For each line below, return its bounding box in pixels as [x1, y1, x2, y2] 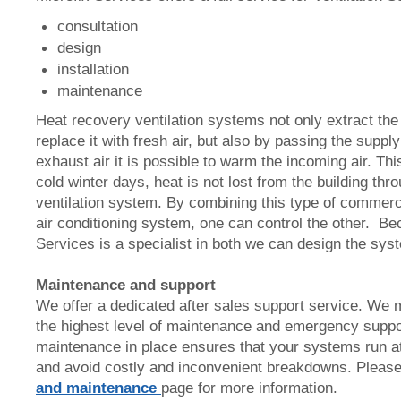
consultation [57, 17, 138, 35]
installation [57, 60, 129, 78]
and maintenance [36, 379, 161, 397]
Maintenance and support [36, 276, 220, 294]
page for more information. [161, 379, 346, 397]
